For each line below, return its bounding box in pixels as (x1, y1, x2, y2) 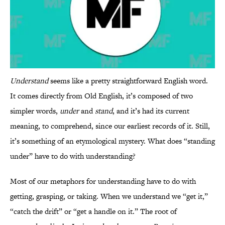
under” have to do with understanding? (10, 151, 136, 162)
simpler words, (10, 105, 60, 117)
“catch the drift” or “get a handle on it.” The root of (10, 206, 177, 217)
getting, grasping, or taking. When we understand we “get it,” (10, 191, 208, 202)
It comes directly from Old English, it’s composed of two (10, 90, 193, 101)
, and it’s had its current (113, 105, 189, 117)
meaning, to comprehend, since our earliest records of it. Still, (10, 121, 210, 132)
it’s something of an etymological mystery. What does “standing (10, 136, 215, 147)
